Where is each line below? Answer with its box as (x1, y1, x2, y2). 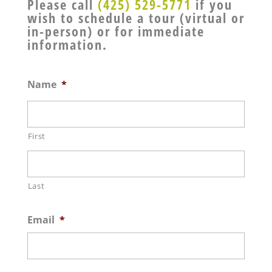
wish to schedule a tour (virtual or (27, 8, 245, 27)
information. (27, 35, 107, 53)
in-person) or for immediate (27, 22, 205, 40)
